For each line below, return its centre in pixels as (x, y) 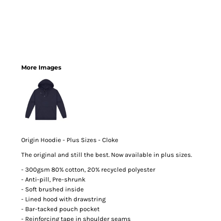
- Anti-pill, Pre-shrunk (53, 179)
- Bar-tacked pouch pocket (60, 209)
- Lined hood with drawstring (63, 199)
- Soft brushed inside (53, 189)
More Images (41, 67)
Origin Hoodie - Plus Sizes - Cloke (70, 140)
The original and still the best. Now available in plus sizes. (107, 155)
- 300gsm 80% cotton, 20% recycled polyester (88, 169)
